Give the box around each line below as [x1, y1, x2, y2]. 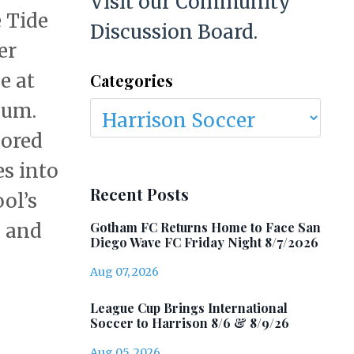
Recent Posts [89, 183, 189, 205]
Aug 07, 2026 [89, 265, 159, 279]
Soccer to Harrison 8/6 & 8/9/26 [89, 314, 289, 331]
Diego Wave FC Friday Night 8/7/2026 [89, 234, 318, 250]
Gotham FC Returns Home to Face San [89, 219, 321, 235]
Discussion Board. [89, 20, 258, 44]
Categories [89, 70, 173, 91]
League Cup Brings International [89, 299, 288, 316]
